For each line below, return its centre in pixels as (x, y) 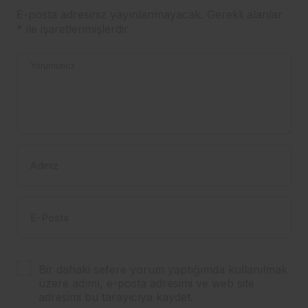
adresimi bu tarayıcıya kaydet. (116, 297)
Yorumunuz (53, 66)
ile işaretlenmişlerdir (76, 29)
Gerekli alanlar (245, 15)
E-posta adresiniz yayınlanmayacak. (110, 15)
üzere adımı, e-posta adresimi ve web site (146, 284)
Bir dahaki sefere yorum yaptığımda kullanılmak (163, 270)
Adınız (44, 166)
